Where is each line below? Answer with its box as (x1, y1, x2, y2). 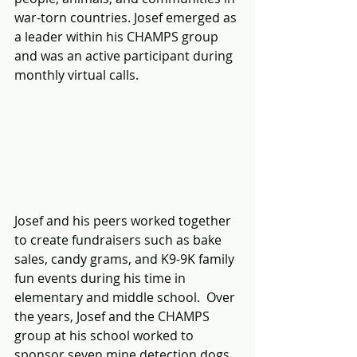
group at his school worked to (14, 326, 197, 344)
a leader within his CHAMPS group (14, 27, 222, 45)
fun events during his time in (14, 269, 189, 287)
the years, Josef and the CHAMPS (14, 307, 213, 325)
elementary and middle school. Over (14, 288, 238, 306)
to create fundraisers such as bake (14, 230, 225, 249)
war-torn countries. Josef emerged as (14, 8, 240, 26)
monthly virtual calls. (14, 65, 139, 84)
